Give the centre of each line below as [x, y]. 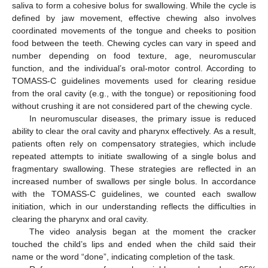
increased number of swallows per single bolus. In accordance [134, 182]
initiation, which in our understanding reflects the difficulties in [134, 207]
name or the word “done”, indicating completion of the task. [124, 257]
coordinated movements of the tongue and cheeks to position [134, 31]
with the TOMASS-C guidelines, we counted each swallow [134, 194]
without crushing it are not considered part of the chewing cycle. [132, 106]
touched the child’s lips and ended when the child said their [134, 244]
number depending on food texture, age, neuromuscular [134, 56]
